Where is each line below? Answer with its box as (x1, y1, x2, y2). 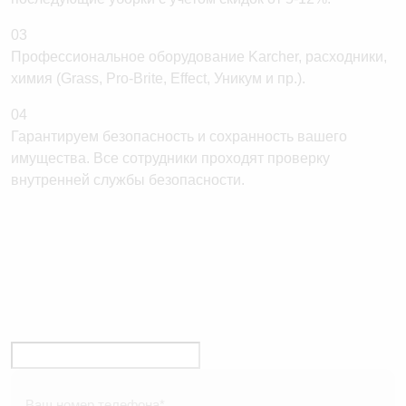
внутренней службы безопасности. (11, 171, 245, 188)
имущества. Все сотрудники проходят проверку (11, 150, 330, 166)
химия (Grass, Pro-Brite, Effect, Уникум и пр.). (11, 70, 305, 86)
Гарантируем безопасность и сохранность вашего (11, 128, 347, 144)
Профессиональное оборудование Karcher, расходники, (11, 48, 387, 64)
